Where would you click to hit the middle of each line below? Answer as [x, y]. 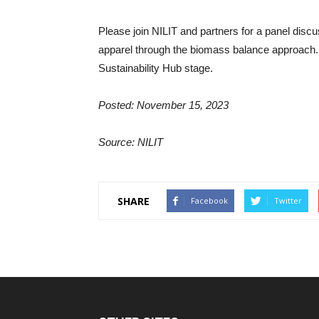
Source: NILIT [131, 142]
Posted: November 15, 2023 [163, 105]
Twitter [288, 200]
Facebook [209, 200]
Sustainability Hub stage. [156, 68]
